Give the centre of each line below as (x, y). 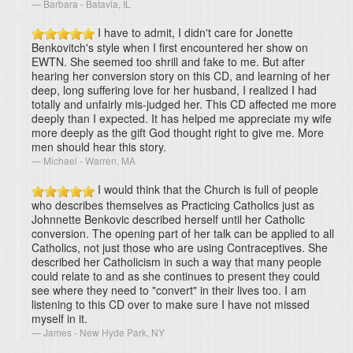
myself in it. (59, 318)
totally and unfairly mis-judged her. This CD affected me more (184, 104)
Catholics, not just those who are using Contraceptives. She (180, 247)
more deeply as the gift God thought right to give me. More (178, 133)
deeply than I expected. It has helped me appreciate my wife (182, 119)
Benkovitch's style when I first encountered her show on (170, 48)
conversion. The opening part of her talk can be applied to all (183, 233)
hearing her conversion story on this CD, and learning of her (181, 76)
